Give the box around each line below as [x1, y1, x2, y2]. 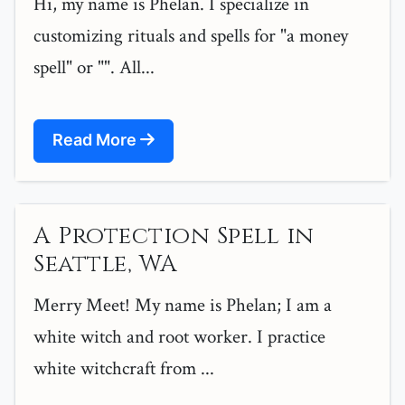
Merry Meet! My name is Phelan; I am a [33, 293, 332, 318]
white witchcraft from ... [33, 356, 214, 381]
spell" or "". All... [33, 55, 155, 80]
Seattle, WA [33, 249, 178, 281]
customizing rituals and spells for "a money [33, 24, 348, 49]
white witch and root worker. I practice [33, 325, 325, 350]
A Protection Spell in [33, 221, 315, 253]
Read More [52, 130, 140, 150]
